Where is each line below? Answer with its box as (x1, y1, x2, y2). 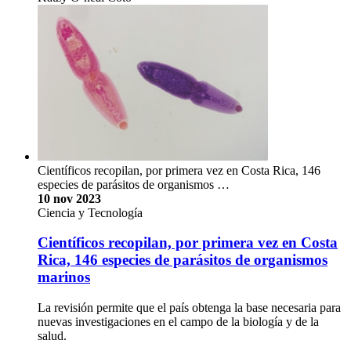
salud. (38, 329, 67, 343)
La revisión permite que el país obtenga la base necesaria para (38, 301, 341, 315)
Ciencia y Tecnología (38, 205, 143, 219)
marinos (38, 269, 90, 286)
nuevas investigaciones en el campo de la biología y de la (38, 315, 319, 329)
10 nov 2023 (38, 191, 101, 205)
